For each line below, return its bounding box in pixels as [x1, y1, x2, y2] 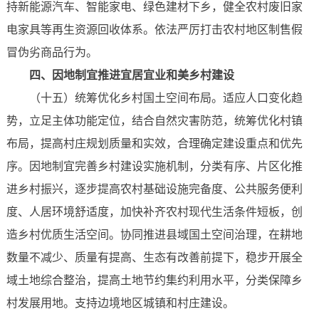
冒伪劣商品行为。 [6, 46, 98, 59]
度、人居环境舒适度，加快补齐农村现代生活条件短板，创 [6, 206, 303, 219]
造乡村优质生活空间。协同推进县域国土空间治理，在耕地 [6, 229, 303, 241]
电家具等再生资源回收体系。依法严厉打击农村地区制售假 [6, 23, 303, 36]
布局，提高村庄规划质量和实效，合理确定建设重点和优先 [6, 137, 303, 150]
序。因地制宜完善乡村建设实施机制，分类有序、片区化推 [6, 160, 303, 173]
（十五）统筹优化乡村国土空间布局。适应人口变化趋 [28, 92, 303, 105]
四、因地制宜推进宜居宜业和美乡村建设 [28, 69, 234, 82]
